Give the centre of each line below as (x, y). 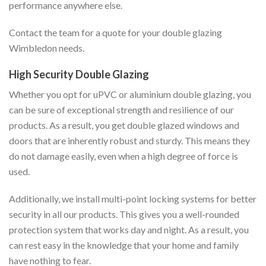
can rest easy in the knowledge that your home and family (124, 245)
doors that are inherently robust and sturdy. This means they (129, 140)
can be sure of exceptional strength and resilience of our (121, 110)
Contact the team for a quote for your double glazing (115, 32)
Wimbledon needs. (47, 48)
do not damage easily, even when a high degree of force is (123, 156)
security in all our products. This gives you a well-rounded (124, 214)
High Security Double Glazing (79, 74)
